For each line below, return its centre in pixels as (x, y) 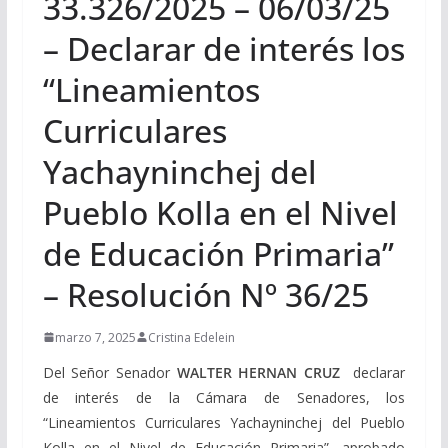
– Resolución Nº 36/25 (205, 294)
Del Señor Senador (109, 372)
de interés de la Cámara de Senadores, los (224, 397)
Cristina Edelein (191, 337)
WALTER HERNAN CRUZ (258, 372)
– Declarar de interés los (223, 48)
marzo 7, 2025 (95, 337)
